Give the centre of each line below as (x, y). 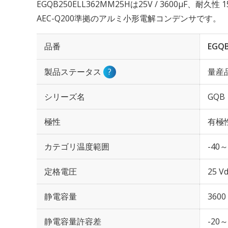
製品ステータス (74, 72)
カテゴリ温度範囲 (77, 147)
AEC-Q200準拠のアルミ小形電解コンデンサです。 (129, 18)
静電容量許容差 (73, 221)
